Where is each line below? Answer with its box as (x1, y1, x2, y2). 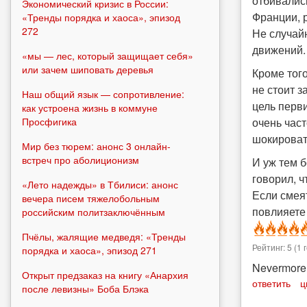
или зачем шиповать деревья (22, 62, 153, 76)
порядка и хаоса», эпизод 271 (22, 243, 157, 257)
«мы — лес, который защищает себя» (22, 48, 193, 62)
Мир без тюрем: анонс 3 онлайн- (22, 138, 171, 153)
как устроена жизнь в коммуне (22, 100, 158, 114)
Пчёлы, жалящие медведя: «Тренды (22, 229, 186, 243)
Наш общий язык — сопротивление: (22, 86, 184, 101)
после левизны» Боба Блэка (22, 281, 149, 295)
